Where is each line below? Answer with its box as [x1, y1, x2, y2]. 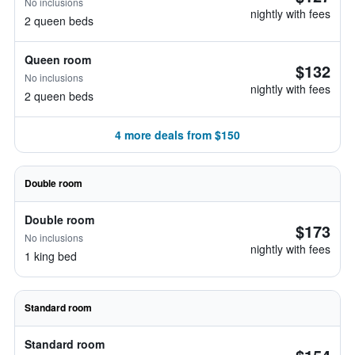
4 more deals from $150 [115, 127, 240, 143]
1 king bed [25, 248, 77, 264]
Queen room [25, 52, 91, 67]
